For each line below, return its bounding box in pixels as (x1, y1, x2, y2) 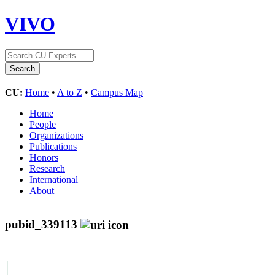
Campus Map (91, 87, 143, 98)
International (29, 174, 78, 185)
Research (29, 163, 65, 174)
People (29, 118, 56, 130)
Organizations (29, 130, 83, 141)
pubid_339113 (5, 217, 80, 231)
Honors (29, 152, 58, 163)
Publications (29, 141, 77, 152)
